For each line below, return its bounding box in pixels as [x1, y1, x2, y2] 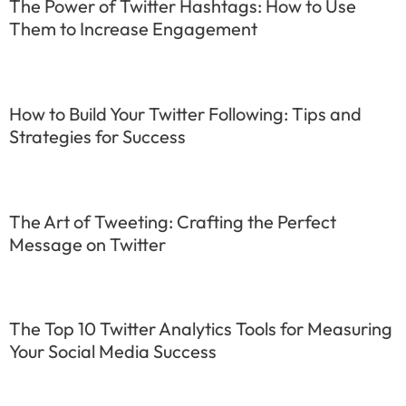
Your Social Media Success [9, 340, 217, 363]
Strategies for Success [9, 124, 186, 148]
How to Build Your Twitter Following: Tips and [9, 101, 362, 125]
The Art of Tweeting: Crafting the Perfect [9, 209, 336, 233]
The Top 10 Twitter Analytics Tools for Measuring [9, 317, 392, 341]
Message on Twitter [9, 232, 166, 256]
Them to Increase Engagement [9, 17, 257, 41]
